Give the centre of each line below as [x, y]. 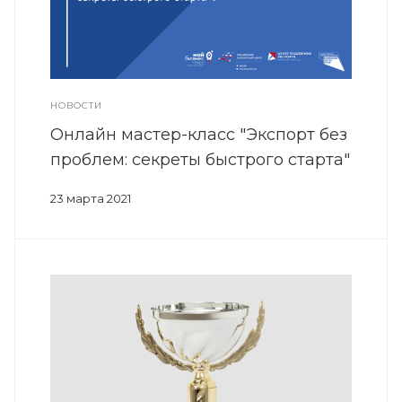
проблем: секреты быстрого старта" [200, 159]
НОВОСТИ [76, 105]
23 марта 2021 [91, 198]
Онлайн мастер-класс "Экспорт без [199, 134]
